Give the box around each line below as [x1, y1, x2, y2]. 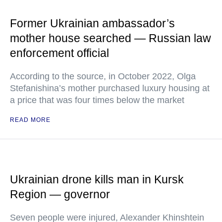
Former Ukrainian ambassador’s [10, 17, 175, 30]
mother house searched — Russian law [10, 32, 211, 45]
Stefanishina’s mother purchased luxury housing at [10, 83, 210, 93]
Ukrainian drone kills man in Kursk [10, 173, 184, 186]
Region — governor [10, 188, 110, 201]
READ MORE [10, 116, 51, 123]
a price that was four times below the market [10, 95, 184, 105]
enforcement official [10, 47, 109, 59]
